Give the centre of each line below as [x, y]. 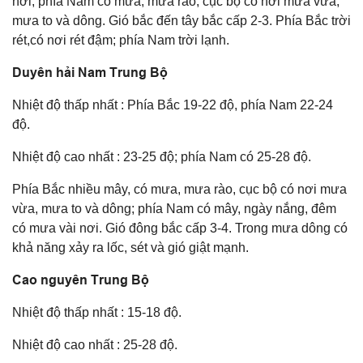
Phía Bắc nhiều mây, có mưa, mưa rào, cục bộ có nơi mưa [179, 189]
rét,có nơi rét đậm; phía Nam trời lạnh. [121, 40]
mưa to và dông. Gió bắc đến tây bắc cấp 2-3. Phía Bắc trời [181, 20]
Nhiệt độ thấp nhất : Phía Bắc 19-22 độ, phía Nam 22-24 [173, 105]
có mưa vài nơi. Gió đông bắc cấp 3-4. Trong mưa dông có [180, 228]
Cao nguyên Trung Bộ [81, 280]
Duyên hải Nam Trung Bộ [90, 72]
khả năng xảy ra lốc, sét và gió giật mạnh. [130, 247]
